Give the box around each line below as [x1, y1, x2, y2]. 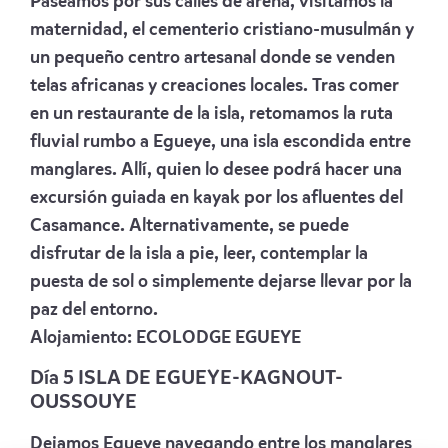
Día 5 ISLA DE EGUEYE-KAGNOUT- [30, 368, 343, 389]
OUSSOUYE [30, 392, 137, 413]
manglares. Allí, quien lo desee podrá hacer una [30, 160, 402, 179]
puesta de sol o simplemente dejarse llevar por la [30, 272, 412, 291]
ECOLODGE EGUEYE [132, 328, 301, 347]
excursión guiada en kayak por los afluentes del [30, 188, 403, 207]
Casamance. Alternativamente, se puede [30, 216, 349, 235]
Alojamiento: [30, 328, 132, 347]
